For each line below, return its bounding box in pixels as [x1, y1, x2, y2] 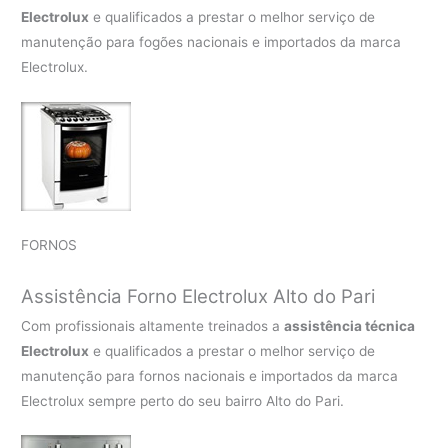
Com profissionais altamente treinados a [21, 317, 285, 334]
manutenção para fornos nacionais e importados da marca [21, 367, 399, 384]
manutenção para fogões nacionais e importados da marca [21, 33, 402, 50]
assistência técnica [284, 317, 416, 334]
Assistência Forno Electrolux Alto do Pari [21, 284, 376, 308]
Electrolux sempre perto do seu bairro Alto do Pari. [21, 392, 345, 409]
